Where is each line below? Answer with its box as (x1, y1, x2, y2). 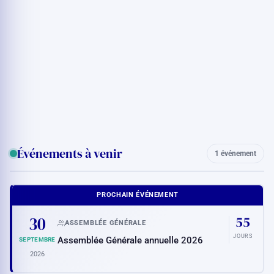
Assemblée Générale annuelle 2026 (57, 234, 203, 246)
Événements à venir (17, 144, 122, 162)
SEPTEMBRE (19, 236, 56, 243)
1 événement (215, 149, 256, 158)
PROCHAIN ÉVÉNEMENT (97, 191, 179, 199)
